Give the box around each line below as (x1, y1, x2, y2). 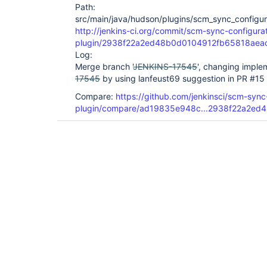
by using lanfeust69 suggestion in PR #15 (100, 73, 265, 83)
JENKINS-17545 (133, 61, 197, 72)
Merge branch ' (75, 61, 133, 72)
